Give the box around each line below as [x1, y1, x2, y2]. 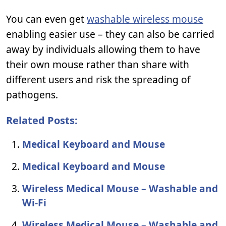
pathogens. [6, 88, 58, 101]
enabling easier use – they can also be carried [6, 27, 214, 41]
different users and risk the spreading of [6, 73, 191, 86]
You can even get [6, 12, 87, 26]
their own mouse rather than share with [6, 58, 189, 71]
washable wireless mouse [87, 12, 203, 26]
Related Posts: [6, 114, 78, 127]
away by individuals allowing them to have [6, 42, 200, 56]
